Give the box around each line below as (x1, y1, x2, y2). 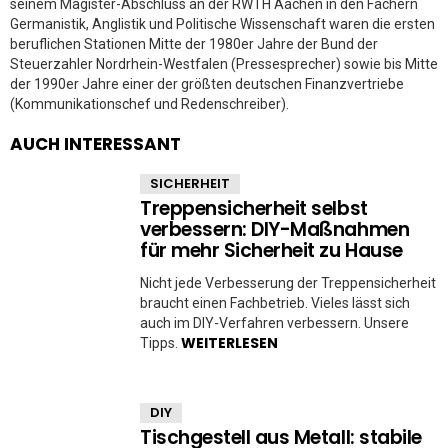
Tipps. (140, 335, 181, 351)
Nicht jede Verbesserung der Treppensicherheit (140, 275, 436, 291)
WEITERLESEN (181, 333, 278, 353)
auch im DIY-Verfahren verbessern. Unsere (140, 315, 409, 331)
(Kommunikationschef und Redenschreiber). (10, 96, 289, 112)
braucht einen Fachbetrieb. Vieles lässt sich (140, 295, 410, 311)
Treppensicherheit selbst (140, 195, 368, 222)
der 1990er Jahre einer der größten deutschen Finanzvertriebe (10, 76, 404, 92)
